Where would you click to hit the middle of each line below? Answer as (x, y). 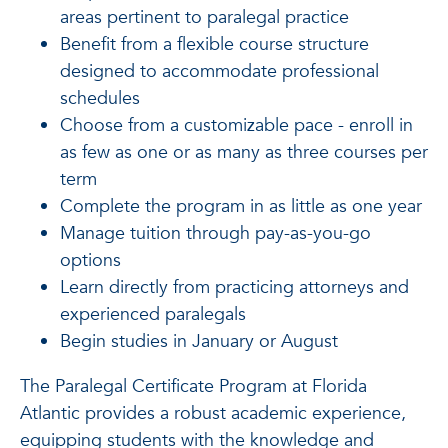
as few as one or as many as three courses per (244, 152)
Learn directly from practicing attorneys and (234, 287)
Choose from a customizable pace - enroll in (236, 125)
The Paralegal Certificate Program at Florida (193, 386)
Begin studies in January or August (199, 341)
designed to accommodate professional (219, 71)
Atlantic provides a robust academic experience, (213, 413)
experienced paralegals (153, 314)
